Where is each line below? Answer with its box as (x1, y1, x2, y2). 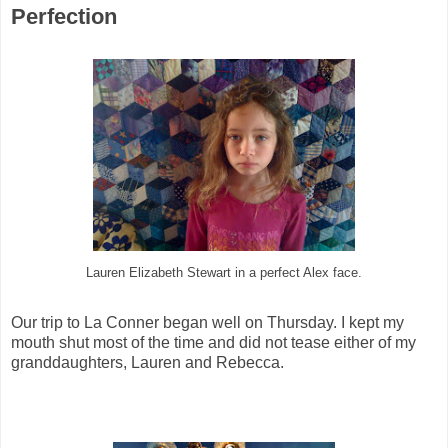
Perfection (11, 4, 117, 30)
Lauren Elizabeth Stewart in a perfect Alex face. (86, 266, 362, 281)
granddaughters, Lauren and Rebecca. (11, 354, 284, 372)
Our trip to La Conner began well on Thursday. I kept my (11, 314, 404, 332)
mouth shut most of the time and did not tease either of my (11, 334, 416, 352)
